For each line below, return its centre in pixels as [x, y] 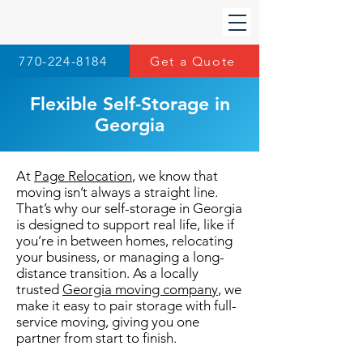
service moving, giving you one [108, 322]
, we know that [175, 176]
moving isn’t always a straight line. [117, 192]
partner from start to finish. [96, 338]
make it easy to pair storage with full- [126, 305]
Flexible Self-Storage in [130, 104]
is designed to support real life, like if [125, 224]
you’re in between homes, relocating [124, 241]
